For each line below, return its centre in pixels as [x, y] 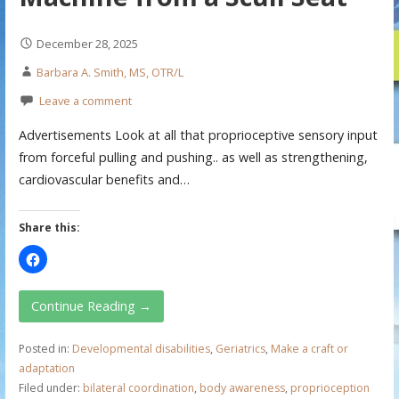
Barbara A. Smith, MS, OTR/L [110, 72]
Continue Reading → [91, 305]
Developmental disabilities [141, 348]
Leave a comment [85, 100]
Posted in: [45, 348]
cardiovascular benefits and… [104, 179]
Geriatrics [240, 348]
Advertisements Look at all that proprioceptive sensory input [198, 134]
